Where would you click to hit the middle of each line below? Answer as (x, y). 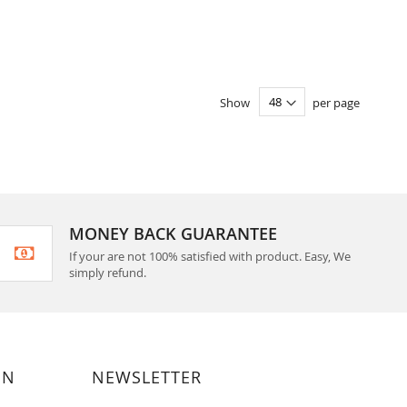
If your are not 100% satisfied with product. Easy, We (209, 256)
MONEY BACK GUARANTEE (173, 233)
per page (336, 102)
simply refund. (107, 273)
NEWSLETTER (147, 377)
